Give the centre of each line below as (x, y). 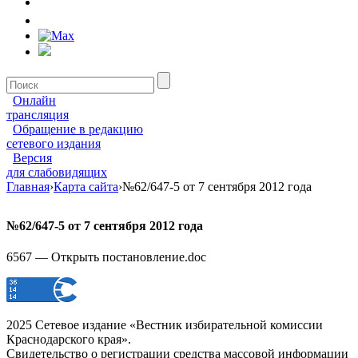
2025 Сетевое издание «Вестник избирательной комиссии (165, 325)
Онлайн (34, 100)
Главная (28, 186)
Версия (32, 157)
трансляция (38, 114)
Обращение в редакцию (78, 129)
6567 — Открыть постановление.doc (106, 257)
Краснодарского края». (69, 340)
